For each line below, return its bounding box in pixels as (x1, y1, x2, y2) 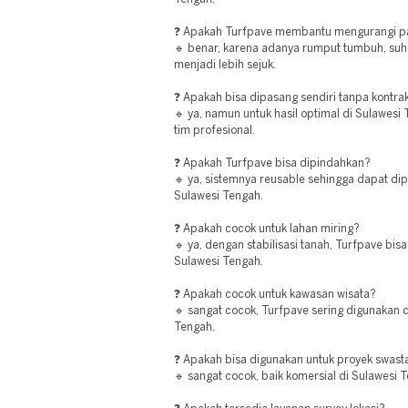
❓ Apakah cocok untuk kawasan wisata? (174, 290, 376, 300)
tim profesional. (174, 126, 255, 136)
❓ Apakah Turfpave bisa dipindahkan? (174, 158, 371, 168)
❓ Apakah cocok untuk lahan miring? (174, 224, 360, 234)
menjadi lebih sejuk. (174, 60, 276, 70)
